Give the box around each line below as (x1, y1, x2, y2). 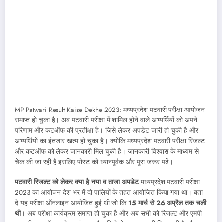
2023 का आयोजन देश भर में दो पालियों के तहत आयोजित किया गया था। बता (15, 187, 203, 197)
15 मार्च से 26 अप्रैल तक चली (126, 198, 206, 208)
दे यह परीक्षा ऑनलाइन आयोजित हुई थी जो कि (15, 198, 126, 208)
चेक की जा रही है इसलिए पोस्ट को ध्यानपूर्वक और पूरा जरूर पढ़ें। (15, 157, 173, 167)
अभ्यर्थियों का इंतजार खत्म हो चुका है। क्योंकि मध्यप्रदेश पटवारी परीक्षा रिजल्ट (15, 136, 205, 146)
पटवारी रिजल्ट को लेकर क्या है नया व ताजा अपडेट (15, 177, 139, 187)
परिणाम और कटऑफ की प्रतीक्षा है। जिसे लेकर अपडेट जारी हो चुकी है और (15, 126, 198, 136)
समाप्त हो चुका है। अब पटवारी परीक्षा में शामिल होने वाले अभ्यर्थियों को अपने (15, 115, 197, 125)
